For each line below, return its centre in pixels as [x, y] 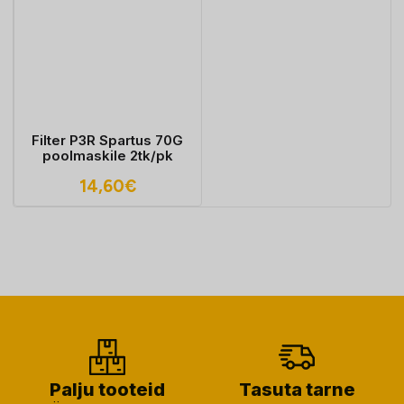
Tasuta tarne [297, 390]
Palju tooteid [107, 390]
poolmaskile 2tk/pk [107, 156]
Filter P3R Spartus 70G [108, 140]
